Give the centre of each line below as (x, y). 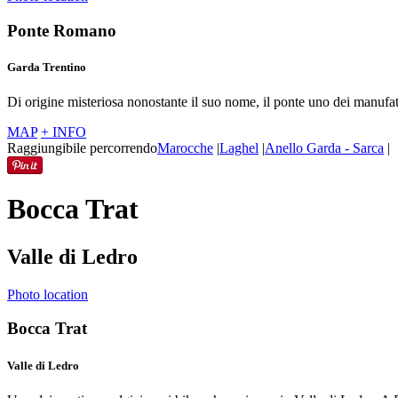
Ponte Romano (62, 30)
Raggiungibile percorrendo (82, 147)
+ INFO (64, 131)
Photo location (48, 294)
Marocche (185, 147)
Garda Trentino (47, 67)
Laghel (239, 147)
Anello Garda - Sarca (324, 147)
